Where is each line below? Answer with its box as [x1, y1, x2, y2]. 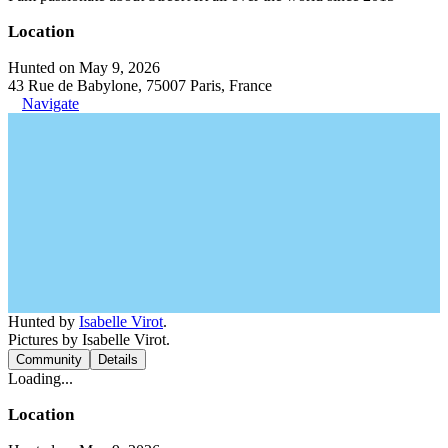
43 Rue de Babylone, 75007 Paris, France [8, 76, 272, 94]
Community [16, 351, 82, 367]
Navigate [22, 94, 79, 112]
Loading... [8, 369, 73, 387]
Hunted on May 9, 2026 [8, 58, 160, 76]
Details [98, 351, 138, 367]
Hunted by [8, 312, 79, 330]
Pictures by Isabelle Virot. [8, 330, 170, 348]
